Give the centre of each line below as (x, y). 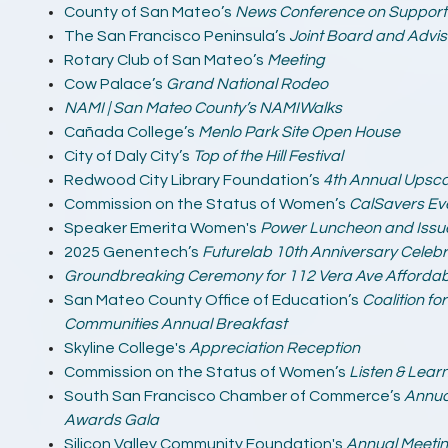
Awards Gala (111, 420)
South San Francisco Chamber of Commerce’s (234, 396)
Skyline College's (125, 348)
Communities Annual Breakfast (175, 324)
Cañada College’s (131, 132)
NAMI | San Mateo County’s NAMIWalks (203, 108)
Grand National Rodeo (247, 84)
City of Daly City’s (128, 156)
